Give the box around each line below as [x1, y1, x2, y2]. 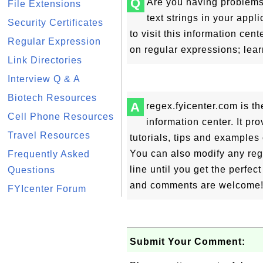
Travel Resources [8, 130, 90, 140]
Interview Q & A [8, 74, 80, 84]
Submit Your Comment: [130, 237, 245, 247]
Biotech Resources [8, 93, 97, 103]
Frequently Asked [8, 149, 90, 159]
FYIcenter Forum [8, 184, 86, 194]
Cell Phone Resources [8, 112, 114, 122]
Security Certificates [8, 18, 103, 28]
